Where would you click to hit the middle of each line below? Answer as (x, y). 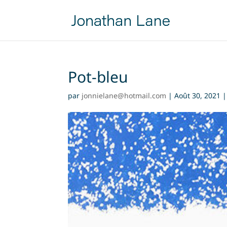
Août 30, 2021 (198, 96)
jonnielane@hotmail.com (124, 96)
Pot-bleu (98, 77)
